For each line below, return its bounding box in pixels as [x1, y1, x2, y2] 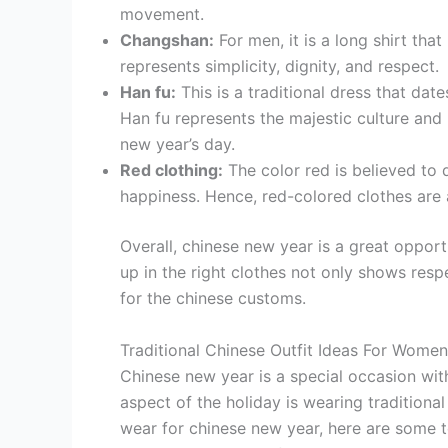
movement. [120, 4, 204, 25]
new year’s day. [120, 134, 235, 155]
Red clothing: [120, 160, 223, 181]
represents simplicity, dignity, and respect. [120, 56, 439, 77]
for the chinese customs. [120, 288, 306, 309]
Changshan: [120, 30, 214, 51]
